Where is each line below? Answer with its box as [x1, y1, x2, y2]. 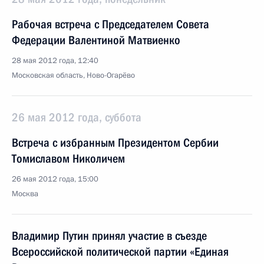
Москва [12, 189, 38, 199]
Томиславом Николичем [12, 151, 125, 166]
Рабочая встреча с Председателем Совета [12, 17, 209, 31]
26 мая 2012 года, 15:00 [12, 174, 98, 184]
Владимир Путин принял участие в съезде [12, 229, 207, 243]
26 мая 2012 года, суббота [12, 110, 141, 124]
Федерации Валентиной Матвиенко [12, 33, 180, 47]
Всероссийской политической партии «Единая [12, 245, 229, 259]
